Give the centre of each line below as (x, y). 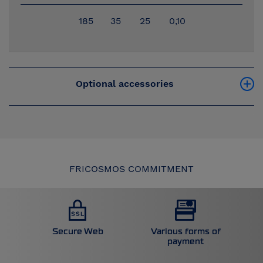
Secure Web (77, 232)
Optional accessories (124, 84)
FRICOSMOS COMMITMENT (131, 169)
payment (186, 242)
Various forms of (186, 232)
